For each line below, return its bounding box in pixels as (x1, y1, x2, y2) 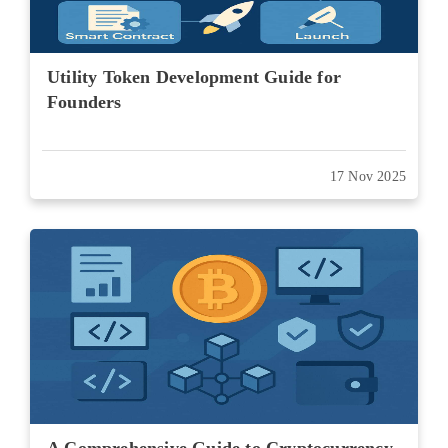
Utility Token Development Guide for (47, 67, 341, 87)
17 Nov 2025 (329, 169, 406, 184)
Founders (47, 92, 122, 112)
